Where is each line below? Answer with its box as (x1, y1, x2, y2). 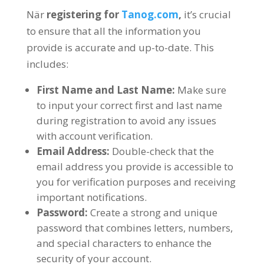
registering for (46, 8, 119, 21)
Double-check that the (111, 144, 214, 158)
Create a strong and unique (90, 206, 217, 219)
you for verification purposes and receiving (36, 175, 236, 189)
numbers (187, 221, 230, 235)
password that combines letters (36, 221, 183, 235)
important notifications (36, 190, 144, 204)
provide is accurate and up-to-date (26, 41, 189, 54)
